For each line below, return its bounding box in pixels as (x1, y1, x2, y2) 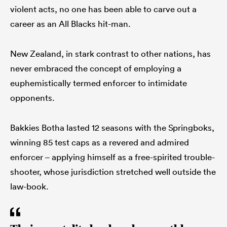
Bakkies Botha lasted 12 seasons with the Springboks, (10, 122, 214, 133)
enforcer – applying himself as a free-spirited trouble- (10, 152, 215, 163)
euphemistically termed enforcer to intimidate (10, 78, 187, 89)
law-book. (10, 181, 49, 192)
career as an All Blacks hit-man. (10, 18, 131, 29)
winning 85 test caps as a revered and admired (10, 137, 189, 148)
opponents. (10, 92, 57, 103)
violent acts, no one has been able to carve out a (10, 4, 197, 15)
